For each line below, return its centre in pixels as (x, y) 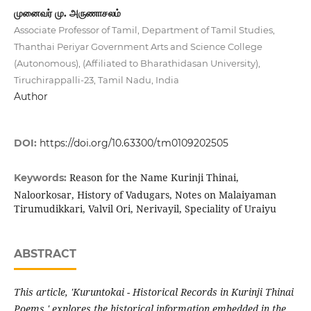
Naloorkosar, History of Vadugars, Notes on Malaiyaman (145, 195)
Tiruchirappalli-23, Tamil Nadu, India (96, 80)
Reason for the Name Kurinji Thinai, (154, 178)
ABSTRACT (45, 254)
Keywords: (41, 178)
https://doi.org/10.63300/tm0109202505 (134, 143)
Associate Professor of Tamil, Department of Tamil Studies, (144, 30)
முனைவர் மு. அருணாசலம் (67, 13)
